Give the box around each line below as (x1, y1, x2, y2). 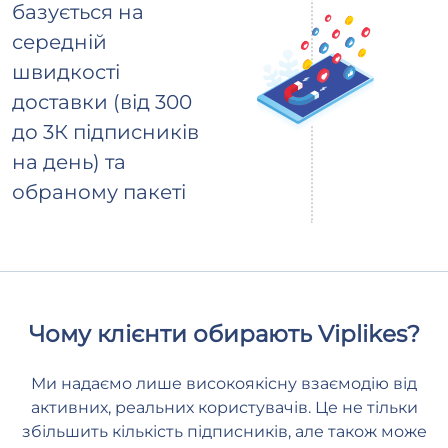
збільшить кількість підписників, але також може (21, 422, 427, 442)
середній (12, 30, 107, 55)
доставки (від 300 (12, 90, 192, 115)
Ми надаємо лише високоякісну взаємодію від (31, 374, 417, 394)
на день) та (12, 150, 126, 175)
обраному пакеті (12, 180, 186, 205)
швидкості (12, 60, 120, 85)
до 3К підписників (12, 120, 199, 145)
